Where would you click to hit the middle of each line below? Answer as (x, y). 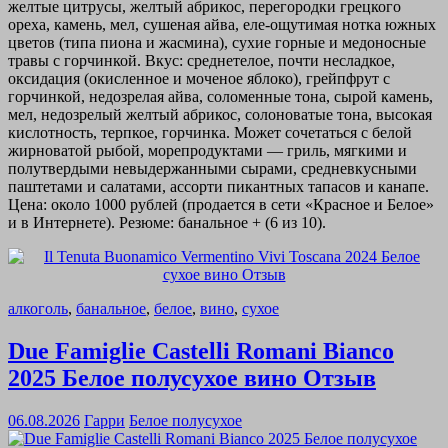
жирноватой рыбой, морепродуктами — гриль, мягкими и (207, 150)
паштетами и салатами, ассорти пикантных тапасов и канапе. (218, 186)
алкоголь (38, 308)
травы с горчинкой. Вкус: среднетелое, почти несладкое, (201, 60)
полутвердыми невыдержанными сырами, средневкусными (212, 168)
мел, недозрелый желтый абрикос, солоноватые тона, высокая (220, 114)
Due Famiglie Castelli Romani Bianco (201, 350)
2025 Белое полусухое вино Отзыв (192, 377)
